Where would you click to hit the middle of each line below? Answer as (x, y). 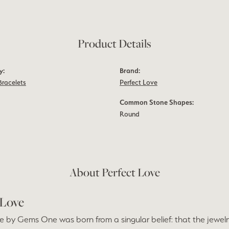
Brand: (130, 71)
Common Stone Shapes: (157, 102)
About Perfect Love (114, 172)
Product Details (114, 43)
